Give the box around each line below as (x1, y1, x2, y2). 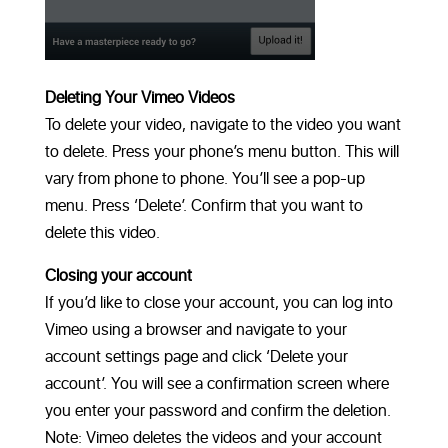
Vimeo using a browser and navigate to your (44, 318, 347, 343)
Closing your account (44, 264, 192, 289)
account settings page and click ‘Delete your (44, 345, 348, 370)
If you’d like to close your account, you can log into (44, 291, 393, 316)
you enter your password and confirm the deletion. (44, 399, 391, 424)
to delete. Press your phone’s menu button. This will (44, 140, 399, 165)
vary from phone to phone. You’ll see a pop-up (44, 167, 365, 192)
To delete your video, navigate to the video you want (44, 113, 401, 138)
